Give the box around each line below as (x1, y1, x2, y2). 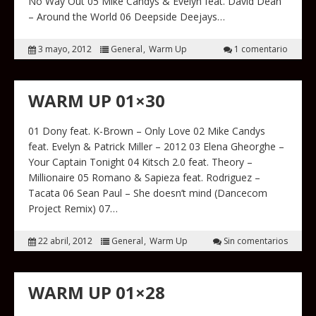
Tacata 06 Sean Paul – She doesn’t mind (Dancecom (28, 186, 267, 200)
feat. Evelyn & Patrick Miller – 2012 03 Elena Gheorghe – (28, 140, 284, 153)
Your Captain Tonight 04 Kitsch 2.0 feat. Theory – (28, 155, 253, 169)
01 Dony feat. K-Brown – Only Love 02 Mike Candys (28, 124, 265, 138)
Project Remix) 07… (28, 202, 118, 215)
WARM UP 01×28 (28, 281, 165, 304)
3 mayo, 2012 (38, 43, 92, 55)
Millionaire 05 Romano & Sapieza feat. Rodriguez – (28, 171, 260, 184)
